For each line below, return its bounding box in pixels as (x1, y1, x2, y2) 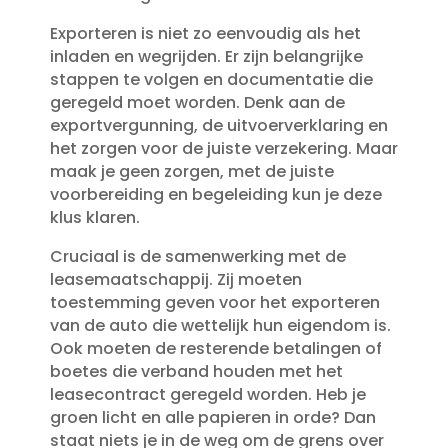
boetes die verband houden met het (49, 360, 343, 383)
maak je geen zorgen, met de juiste (49, 160, 334, 183)
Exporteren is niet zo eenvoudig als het (49, 22, 361, 45)
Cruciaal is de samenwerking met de (49, 245, 346, 268)
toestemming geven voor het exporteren (49, 291, 380, 314)
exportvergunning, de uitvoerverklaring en (49, 114, 388, 137)
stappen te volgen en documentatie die (49, 68, 373, 91)
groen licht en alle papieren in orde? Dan (49, 406, 376, 429)
